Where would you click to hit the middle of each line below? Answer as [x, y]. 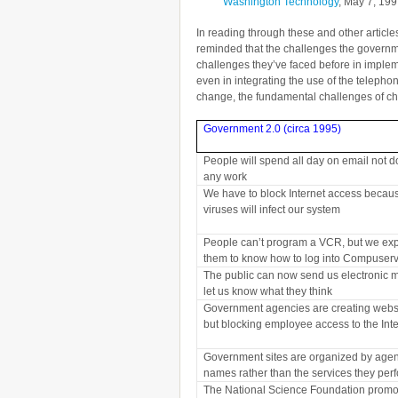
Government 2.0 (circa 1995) [273, 128]
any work [226, 176]
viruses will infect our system [272, 209]
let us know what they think [268, 291]
